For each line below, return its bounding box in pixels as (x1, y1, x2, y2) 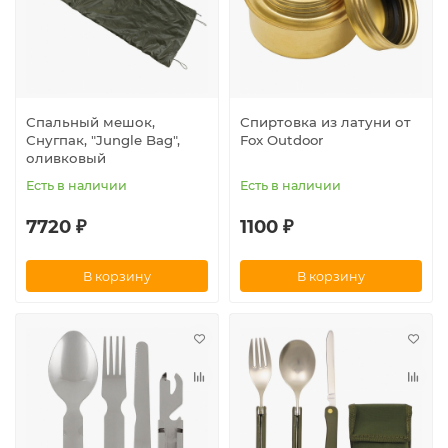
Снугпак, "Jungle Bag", (26, 132, 180, 149)
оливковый (26, 150, 106, 167)
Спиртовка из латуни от (240, 114, 411, 131)
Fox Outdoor (240, 132, 323, 149)
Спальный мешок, (26, 114, 155, 131)
